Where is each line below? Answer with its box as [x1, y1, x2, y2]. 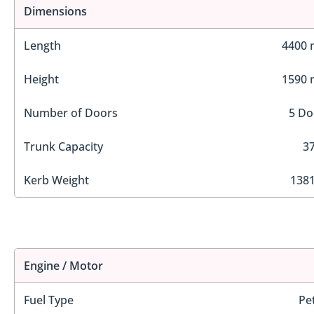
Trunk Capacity [24, 138, 103, 154]
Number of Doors [24, 104, 118, 121]
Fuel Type [24, 292, 74, 308]
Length [24, 37, 61, 53]
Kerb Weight [24, 172, 89, 188]
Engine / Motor [24, 258, 103, 274]
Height [24, 71, 59, 87]
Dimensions [24, 3, 87, 19]
